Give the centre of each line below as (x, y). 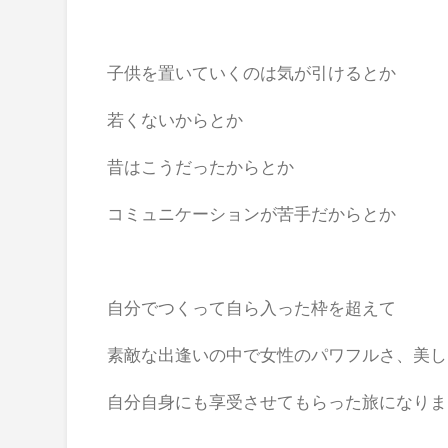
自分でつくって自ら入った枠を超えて (252, 307)
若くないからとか (175, 119)
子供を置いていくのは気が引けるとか (252, 72)
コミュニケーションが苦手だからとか (252, 213)
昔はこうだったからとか (201, 166)
